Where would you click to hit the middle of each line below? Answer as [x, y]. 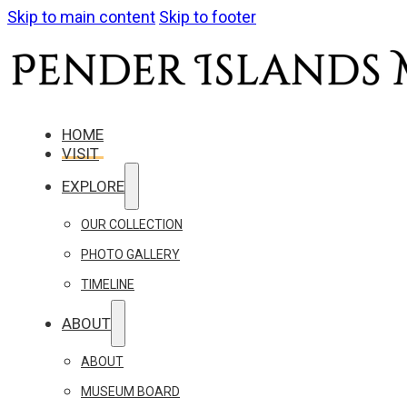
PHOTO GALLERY [130, 255]
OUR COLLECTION [132, 225]
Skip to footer [208, 17]
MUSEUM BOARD [130, 392]
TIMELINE [108, 285]
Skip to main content [81, 17]
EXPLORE [93, 187]
